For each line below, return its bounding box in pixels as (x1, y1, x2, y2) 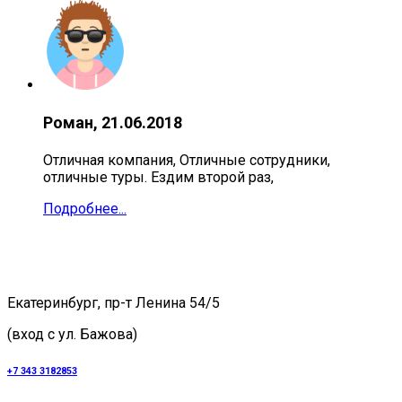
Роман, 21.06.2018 (43, 113, 182, 133)
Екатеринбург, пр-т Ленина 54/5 (7, 294, 220, 312)
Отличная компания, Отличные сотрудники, (43, 152, 330, 170)
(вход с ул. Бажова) (7, 326, 137, 344)
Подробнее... (43, 200, 127, 218)
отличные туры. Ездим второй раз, (43, 169, 277, 187)
